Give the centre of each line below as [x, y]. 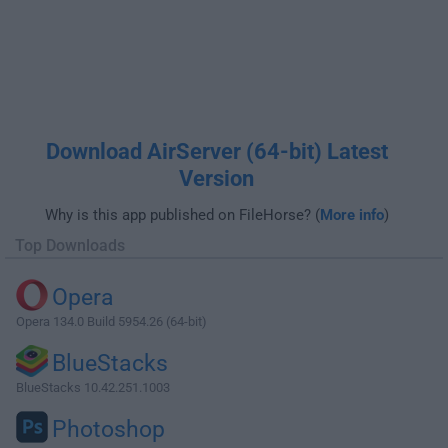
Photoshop [108, 429]
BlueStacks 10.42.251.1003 [93, 387]
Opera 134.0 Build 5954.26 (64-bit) [111, 321]
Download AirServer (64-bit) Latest [216, 151]
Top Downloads [70, 245]
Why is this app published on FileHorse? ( [182, 214]
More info [351, 214]
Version [217, 178]
